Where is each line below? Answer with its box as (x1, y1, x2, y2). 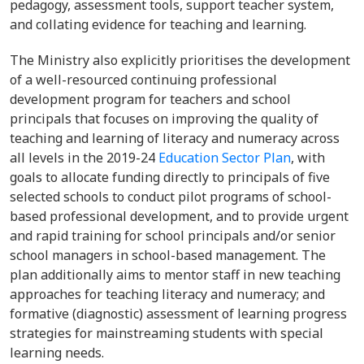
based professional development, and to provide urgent (10, 207, 349, 225)
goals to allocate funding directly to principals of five (10, 168, 330, 186)
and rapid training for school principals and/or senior (10, 227, 336, 245)
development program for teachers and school (10, 90, 291, 108)
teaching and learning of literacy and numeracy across (10, 129, 340, 147)
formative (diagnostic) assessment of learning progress (10, 305, 347, 323)
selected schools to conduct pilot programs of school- (10, 188, 331, 206)
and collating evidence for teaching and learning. (10, 15, 313, 33)
